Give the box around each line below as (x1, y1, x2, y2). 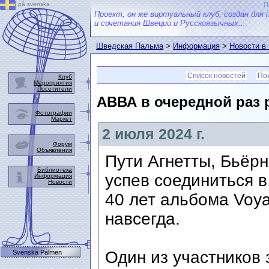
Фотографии (35, 109, 72, 116)
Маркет (51, 115, 72, 122)
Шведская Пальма (96, 41, 163, 50)
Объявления (37, 147, 72, 153)
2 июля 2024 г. (102, 125, 205, 143)
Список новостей (187, 71, 246, 80)
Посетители (37, 85, 72, 92)
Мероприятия (34, 79, 72, 86)
